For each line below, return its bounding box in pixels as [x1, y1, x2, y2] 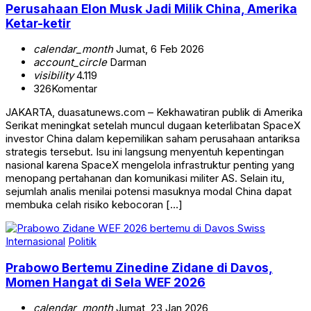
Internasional [6, 235, 65, 249]
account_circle [33, 56, 107, 69]
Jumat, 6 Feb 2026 [113, 42, 204, 56]
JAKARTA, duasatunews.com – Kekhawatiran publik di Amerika [6, 106, 303, 119]
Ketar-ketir [6, 15, 71, 31]
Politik [68, 235, 96, 249]
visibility [33, 69, 74, 83]
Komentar [51, 82, 97, 96]
